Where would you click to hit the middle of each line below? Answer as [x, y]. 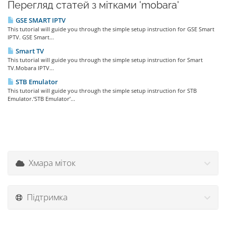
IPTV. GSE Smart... [31, 37]
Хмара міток [50, 163]
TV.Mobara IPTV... [31, 68]
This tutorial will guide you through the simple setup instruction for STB [102, 91]
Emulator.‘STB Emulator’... [41, 99]
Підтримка [45, 197]
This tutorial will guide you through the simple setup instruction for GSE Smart [111, 29]
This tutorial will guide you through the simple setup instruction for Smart [105, 60]
